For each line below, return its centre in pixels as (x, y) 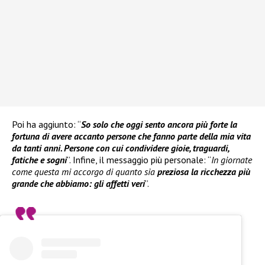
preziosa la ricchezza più (204, 171)
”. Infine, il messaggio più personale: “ (139, 159)
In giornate (232, 159)
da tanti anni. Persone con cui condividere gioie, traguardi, (120, 148)
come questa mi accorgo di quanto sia (85, 171)
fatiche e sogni (39, 159)
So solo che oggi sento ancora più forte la (159, 124)
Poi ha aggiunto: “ (46, 124)
